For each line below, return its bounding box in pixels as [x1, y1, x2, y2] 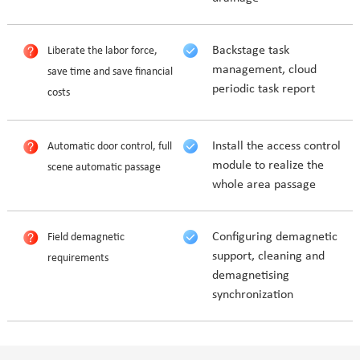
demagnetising [212, 269, 290, 282]
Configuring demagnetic [212, 231, 338, 243]
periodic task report [212, 83, 316, 96]
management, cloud [212, 63, 317, 76]
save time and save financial [47, 66, 173, 78]
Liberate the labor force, [47, 45, 157, 57]
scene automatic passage [47, 162, 161, 174]
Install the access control [212, 140, 342, 153]
